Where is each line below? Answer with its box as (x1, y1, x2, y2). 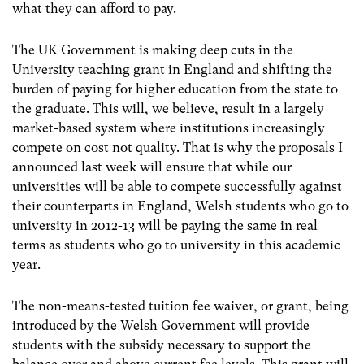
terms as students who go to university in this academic (12, 237, 340, 253)
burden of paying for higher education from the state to (12, 81, 338, 97)
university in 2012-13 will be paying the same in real (12, 218, 318, 234)
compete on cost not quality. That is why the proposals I (12, 140, 343, 156)
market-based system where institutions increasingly (12, 120, 325, 136)
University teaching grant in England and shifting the (12, 62, 332, 78)
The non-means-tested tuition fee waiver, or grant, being (12, 298, 349, 314)
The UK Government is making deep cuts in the (12, 42, 293, 58)
